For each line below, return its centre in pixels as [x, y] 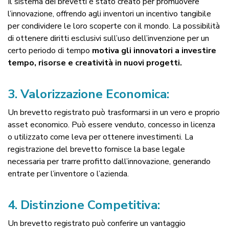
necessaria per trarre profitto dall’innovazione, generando [109, 161]
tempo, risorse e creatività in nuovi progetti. [95, 63]
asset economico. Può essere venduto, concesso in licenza [111, 124]
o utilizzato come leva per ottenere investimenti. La [100, 137]
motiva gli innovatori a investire [154, 50]
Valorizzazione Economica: [95, 94]
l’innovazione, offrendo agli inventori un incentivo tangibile [109, 14]
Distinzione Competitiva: [90, 205]
